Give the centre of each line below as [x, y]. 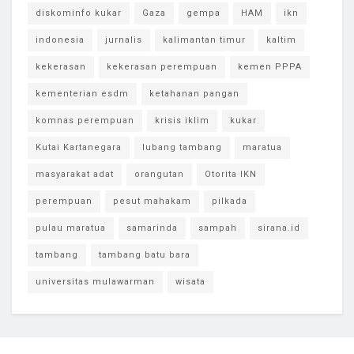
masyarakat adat [75, 175]
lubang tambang [182, 148]
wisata [190, 282]
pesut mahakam [152, 201]
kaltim [281, 40]
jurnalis [124, 40]
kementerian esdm [82, 94]
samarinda [152, 228]
